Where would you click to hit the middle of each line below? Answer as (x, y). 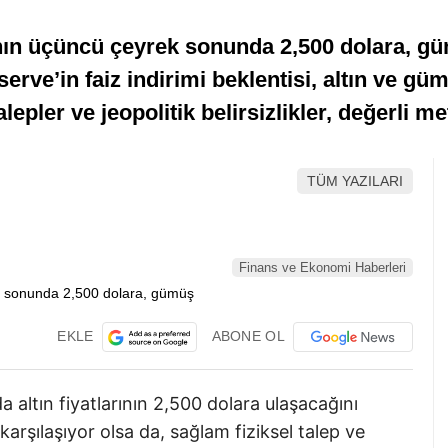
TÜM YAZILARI (355, 181)
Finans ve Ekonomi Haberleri (322, 268)
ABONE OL (248, 335)
